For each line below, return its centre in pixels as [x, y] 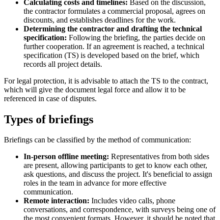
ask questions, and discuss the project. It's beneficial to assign [118, 174]
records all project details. [63, 64]
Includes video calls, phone [132, 201]
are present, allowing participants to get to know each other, [115, 165]
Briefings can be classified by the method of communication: [97, 140]
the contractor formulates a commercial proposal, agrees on [114, 11]
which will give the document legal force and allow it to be [95, 89]
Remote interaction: [56, 201]
